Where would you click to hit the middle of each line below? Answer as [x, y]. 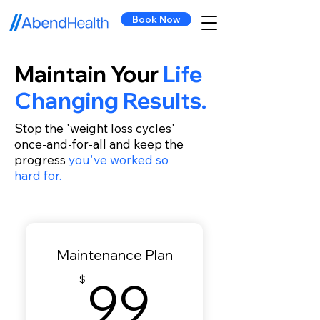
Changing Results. [110, 100]
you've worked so [119, 160]
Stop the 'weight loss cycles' [95, 128]
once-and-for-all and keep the [99, 144]
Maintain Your [89, 74]
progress [41, 160]
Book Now [156, 19]
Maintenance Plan [114, 255]
